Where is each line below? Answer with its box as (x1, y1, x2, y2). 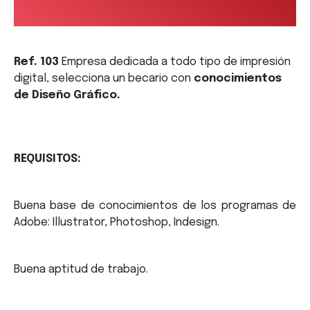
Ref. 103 (14, 56, 62, 69)
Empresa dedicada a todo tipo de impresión (62, 56, 291, 69)
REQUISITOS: (14, 153, 81, 165)
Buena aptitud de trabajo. (14, 264, 148, 276)
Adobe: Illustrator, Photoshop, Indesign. (14, 217, 219, 229)
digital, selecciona (14, 73, 110, 85)
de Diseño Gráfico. (14, 89, 120, 102)
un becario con (113, 73, 194, 85)
